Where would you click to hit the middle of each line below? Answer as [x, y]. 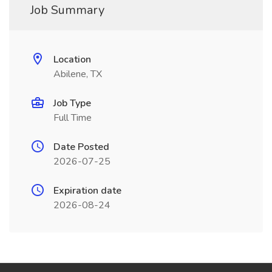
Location [72, 59]
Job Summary [67, 10]
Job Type [72, 103]
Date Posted [81, 147]
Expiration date [87, 191]
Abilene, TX [78, 74]
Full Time [73, 118]
